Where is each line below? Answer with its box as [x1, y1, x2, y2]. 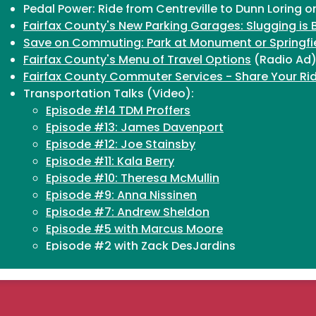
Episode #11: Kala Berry [46, 153, 174, 169]
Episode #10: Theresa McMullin [46, 170, 219, 186]
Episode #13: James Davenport [46, 119, 224, 135]
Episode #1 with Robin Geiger [46, 255, 211, 271]
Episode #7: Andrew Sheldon [46, 204, 209, 220]
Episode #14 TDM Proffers [46, 102, 190, 119]
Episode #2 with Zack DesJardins [46, 238, 236, 254]
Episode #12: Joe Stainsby [46, 136, 195, 152]
